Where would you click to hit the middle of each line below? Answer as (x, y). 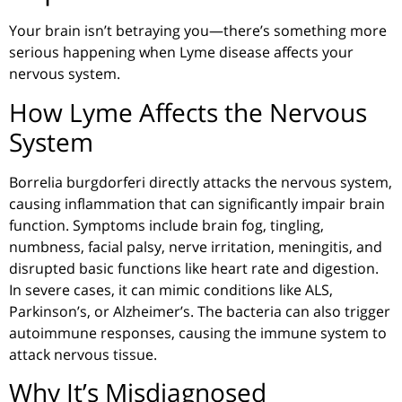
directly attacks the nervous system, (269, 182)
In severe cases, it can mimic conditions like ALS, (171, 289)
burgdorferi (106, 182)
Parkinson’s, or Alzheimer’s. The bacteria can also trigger (200, 311)
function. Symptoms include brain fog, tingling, (166, 225)
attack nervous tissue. (83, 354)
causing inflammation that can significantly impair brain (197, 203)
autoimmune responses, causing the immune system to (198, 332)
